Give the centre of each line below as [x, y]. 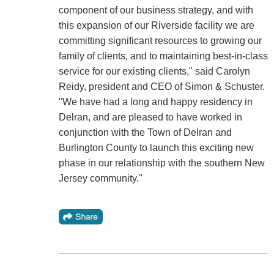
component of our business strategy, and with [156, 10]
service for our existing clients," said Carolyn [154, 71]
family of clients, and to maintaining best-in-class [163, 56]
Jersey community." [100, 178]
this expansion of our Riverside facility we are [156, 25]
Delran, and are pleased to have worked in [150, 117]
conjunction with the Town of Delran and [145, 132]
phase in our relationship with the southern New [161, 163]
